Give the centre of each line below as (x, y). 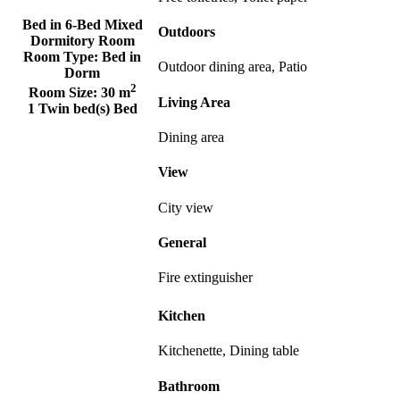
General (182, 242)
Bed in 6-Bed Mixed (82, 24)
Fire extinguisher (205, 278)
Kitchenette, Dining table (229, 351)
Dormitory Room (82, 40)
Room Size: (64, 93)
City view (186, 207)
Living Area (194, 102)
